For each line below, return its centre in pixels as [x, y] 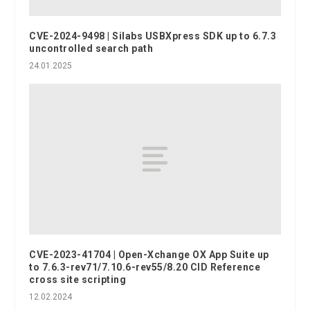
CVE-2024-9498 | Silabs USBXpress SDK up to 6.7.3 [153, 36]
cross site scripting [78, 279]
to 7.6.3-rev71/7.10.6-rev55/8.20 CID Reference [145, 267]
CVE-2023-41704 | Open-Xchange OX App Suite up [149, 254]
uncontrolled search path [91, 49]
